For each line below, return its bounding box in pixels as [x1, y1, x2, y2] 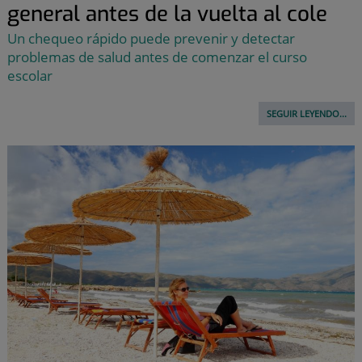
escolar [6, 66, 53, 86]
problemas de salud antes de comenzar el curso [6, 48, 307, 67]
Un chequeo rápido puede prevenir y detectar [6, 29, 295, 48]
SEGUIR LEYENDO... [267, 107, 347, 120]
